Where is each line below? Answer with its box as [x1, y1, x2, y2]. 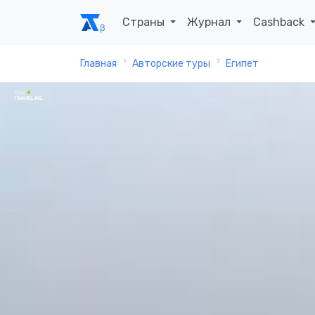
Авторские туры [132, 58, 210, 70]
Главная [80, 58, 117, 70]
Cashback [253, 15, 308, 29]
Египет [226, 58, 259, 70]
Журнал [187, 15, 234, 29]
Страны [122, 15, 167, 29]
